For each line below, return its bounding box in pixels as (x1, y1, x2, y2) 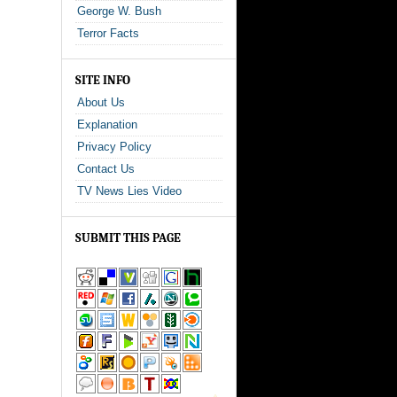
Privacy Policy (77, 140, 152, 153)
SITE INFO (75, 73, 130, 88)
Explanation (77, 118, 137, 131)
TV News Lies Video (77, 184, 182, 198)
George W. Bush (77, 4, 161, 18)
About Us (77, 96, 125, 109)
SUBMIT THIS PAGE (75, 230, 181, 245)
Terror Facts (77, 27, 139, 40)
